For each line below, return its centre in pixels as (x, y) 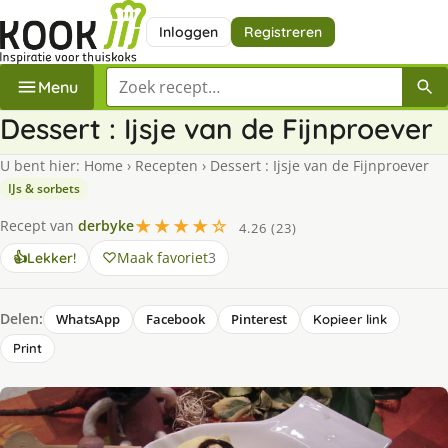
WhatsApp (88, 318)
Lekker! (51, 257)
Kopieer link (350, 318)
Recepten (166, 165)
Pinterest (259, 318)
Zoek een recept (166, 77)
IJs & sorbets (44, 188)
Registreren (282, 31)
